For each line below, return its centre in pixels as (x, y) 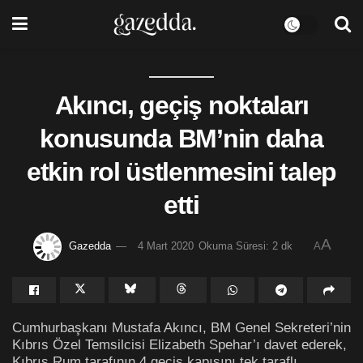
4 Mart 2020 (166, 246)
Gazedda (90, 246)
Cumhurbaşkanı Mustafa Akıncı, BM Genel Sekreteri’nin (181, 327)
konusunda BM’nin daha (181, 139)
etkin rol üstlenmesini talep (181, 172)
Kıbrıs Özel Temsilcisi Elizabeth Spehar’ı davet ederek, (179, 344)
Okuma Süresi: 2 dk (246, 246)
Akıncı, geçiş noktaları (181, 105)
